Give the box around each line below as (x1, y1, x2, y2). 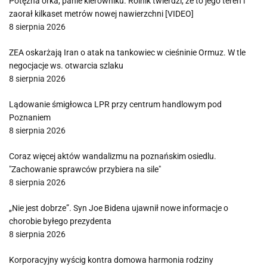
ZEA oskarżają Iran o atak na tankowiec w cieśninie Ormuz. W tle (9, 48, 246, 57)
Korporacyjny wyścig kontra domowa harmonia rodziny (9, 255, 213, 265)
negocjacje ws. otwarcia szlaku (9, 61, 123, 70)
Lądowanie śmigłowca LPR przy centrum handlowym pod (9, 100, 222, 109)
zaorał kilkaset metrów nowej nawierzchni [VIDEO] (9, 9, 194, 18)
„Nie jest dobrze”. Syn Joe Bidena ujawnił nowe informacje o (9, 203, 228, 213)
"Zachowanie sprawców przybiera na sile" (9, 164, 161, 174)
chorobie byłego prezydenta (9, 216, 111, 226)
